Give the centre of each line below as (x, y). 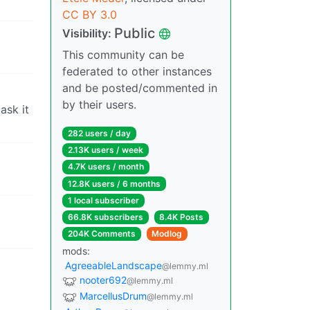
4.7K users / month (106, 167)
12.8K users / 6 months (114, 183)
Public (135, 33)
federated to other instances (137, 71)
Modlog (167, 234)
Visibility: (88, 33)
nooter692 (103, 280)
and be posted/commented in (140, 88)
